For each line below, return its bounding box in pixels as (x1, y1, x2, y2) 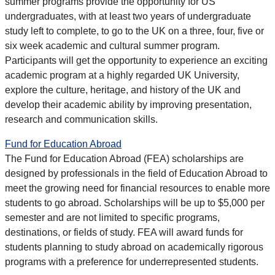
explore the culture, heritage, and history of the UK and (5, 85, 241, 96)
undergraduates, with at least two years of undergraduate (5, 11, 251, 22)
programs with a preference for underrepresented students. (5, 257, 258, 268)
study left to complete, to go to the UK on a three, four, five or (5, 26, 264, 37)
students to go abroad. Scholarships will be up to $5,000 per (5, 198, 265, 209)
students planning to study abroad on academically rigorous (5, 242, 263, 253)
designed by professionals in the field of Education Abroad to (5, 168, 268, 179)
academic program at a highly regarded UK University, (5, 70, 239, 81)
